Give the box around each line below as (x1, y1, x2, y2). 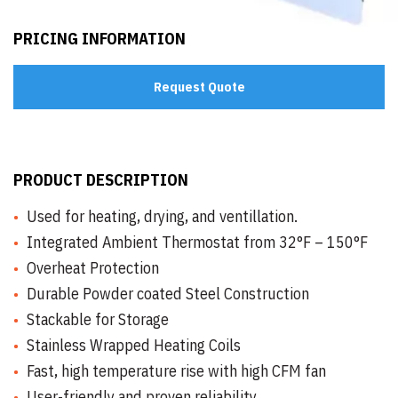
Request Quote (153, 78, 245, 95)
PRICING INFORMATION (13, 28, 186, 49)
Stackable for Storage (27, 309, 169, 330)
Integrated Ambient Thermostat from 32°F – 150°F (27, 232, 368, 252)
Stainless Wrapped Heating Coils (27, 335, 241, 355)
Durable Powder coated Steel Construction (27, 283, 309, 304)
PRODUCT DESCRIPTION (13, 170, 188, 190)
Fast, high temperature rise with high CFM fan (27, 361, 326, 381)
